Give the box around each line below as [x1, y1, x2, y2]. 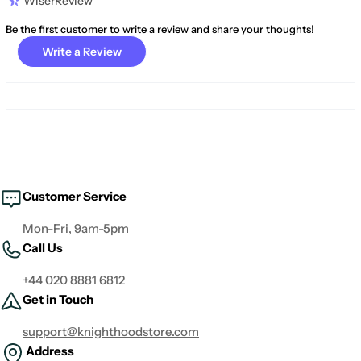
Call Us [23, 240, 63, 256]
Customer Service [23, 189, 127, 205]
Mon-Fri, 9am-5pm [23, 221, 129, 237]
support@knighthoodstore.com [23, 324, 199, 340]
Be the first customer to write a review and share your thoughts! [6, 23, 314, 36]
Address [26, 343, 74, 359]
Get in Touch [23, 292, 93, 308]
